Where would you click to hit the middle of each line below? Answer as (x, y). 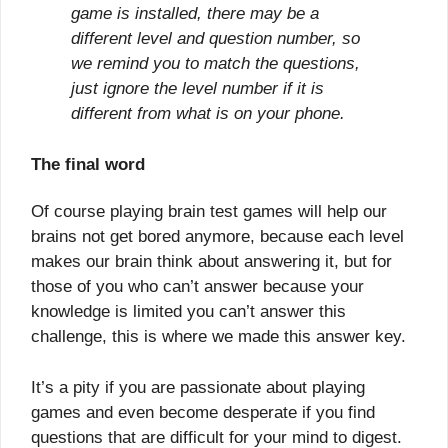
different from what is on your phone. (208, 114)
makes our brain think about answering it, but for (211, 262)
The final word (88, 164)
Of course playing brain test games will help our (209, 212)
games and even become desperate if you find (203, 412)
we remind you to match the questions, (215, 64)
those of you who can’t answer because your (197, 287)
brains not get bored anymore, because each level (217, 237)
